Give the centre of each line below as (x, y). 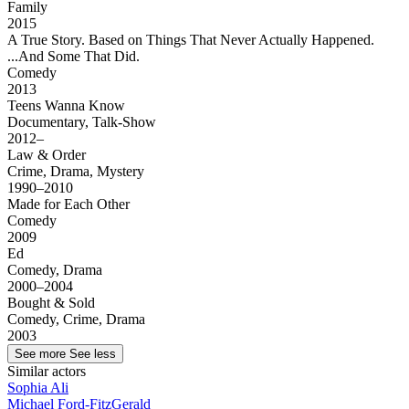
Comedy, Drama (55, 270)
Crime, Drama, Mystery (76, 172)
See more (40, 354)
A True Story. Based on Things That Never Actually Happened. (191, 40)
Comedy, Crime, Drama (76, 320)
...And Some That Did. (73, 57)
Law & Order (48, 155)
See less (93, 354)
